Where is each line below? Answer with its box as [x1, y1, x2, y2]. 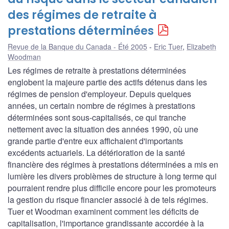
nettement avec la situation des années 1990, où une [8, 123, 198, 135]
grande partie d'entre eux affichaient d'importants [8, 134, 183, 147]
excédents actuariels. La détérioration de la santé [8, 146, 185, 158]
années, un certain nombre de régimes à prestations [8, 99, 195, 111]
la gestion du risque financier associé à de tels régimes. [8, 193, 208, 205]
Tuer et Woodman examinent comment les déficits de [8, 205, 199, 217]
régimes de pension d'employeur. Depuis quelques [8, 87, 191, 100]
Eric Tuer [154, 41, 182, 52]
